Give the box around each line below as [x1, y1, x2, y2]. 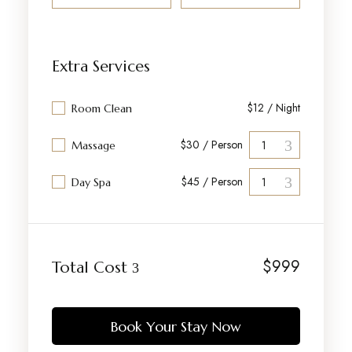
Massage [71, 137, 115, 152]
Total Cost [51, 257, 132, 277]
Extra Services [51, 57, 150, 76]
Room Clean [71, 101, 132, 115]
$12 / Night [247, 100, 301, 115]
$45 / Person [181, 174, 244, 189]
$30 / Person [181, 137, 244, 152]
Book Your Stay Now [111, 317, 241, 335]
